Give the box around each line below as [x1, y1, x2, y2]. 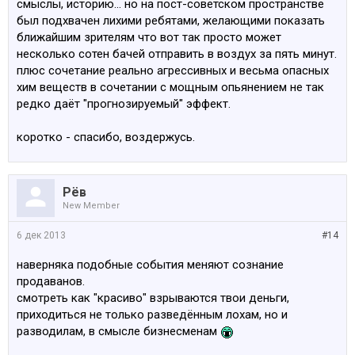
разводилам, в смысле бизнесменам [17, 324, 220, 338]
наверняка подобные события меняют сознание [17, 258, 284, 272]
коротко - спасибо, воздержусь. [17, 130, 195, 144]
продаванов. [17, 274, 85, 288]
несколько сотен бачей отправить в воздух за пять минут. [17, 47, 337, 61]
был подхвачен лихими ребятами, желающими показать [17, 13, 325, 28]
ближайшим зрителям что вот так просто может [17, 30, 281, 44]
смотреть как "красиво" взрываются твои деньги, [17, 291, 289, 305]
